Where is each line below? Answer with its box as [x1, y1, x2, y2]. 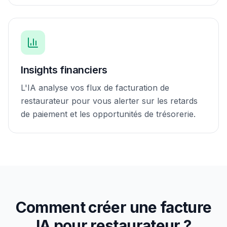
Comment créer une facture [15, 198, 212, 216]
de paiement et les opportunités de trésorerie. [21, 109, 196, 119]
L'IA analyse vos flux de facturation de [21, 83, 169, 93]
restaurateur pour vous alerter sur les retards [21, 96, 198, 106]
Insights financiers [21, 64, 107, 76]
